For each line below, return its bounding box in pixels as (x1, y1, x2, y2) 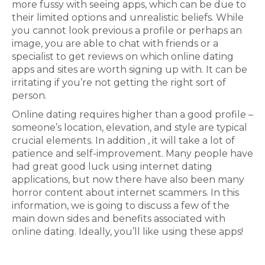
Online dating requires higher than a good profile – (12, 109, 253, 120)
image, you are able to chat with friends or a (12, 38, 218, 49)
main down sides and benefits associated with (12, 213, 225, 224)
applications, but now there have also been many (12, 174, 244, 185)
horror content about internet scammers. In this (12, 187, 239, 198)
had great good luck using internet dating (12, 161, 212, 172)
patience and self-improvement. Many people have (12, 148, 253, 159)
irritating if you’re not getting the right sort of (12, 77, 226, 88)
